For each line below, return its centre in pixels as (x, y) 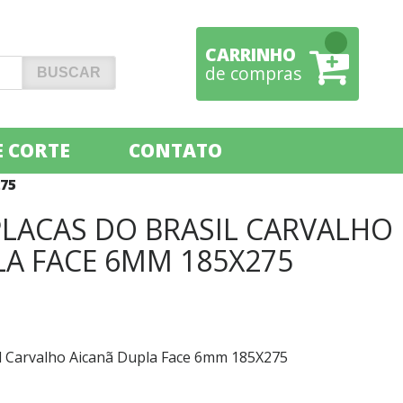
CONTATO (175, 150)
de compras (253, 73)
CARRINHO (250, 54)
